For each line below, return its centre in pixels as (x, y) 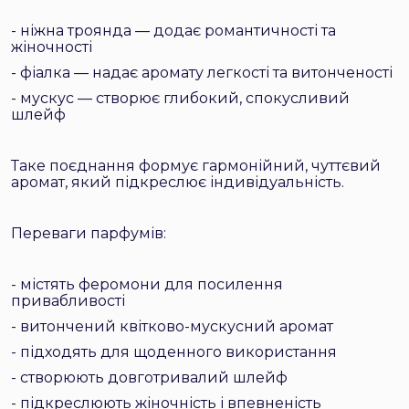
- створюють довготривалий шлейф (149, 378)
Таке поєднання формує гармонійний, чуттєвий (196, 166)
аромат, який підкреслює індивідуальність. (178, 182)
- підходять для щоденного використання (174, 352)
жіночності (52, 47)
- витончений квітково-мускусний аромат (172, 326)
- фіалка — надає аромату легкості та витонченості (202, 73)
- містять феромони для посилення (147, 284)
